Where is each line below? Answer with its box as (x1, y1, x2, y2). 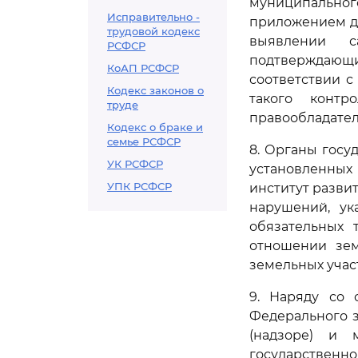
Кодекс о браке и (107, 121, 203, 133)
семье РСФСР (107, 135, 181, 148)
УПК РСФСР (107, 180, 172, 193)
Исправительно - (107, 10, 200, 23)
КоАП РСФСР (107, 62, 179, 74)
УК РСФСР (107, 157, 163, 170)
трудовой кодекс (107, 25, 200, 38)
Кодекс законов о (107, 84, 204, 97)
